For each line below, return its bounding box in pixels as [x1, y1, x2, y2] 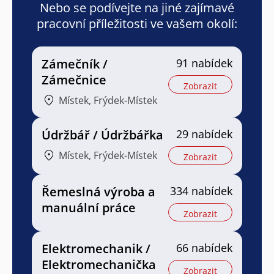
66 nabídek [176, 240, 232, 256]
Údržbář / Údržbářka [42, 127, 163, 144]
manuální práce [42, 199, 136, 217]
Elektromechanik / [42, 240, 150, 257]
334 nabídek [170, 183, 232, 199]
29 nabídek [176, 127, 232, 142]
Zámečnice [42, 72, 106, 89]
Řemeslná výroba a [42, 183, 155, 201]
